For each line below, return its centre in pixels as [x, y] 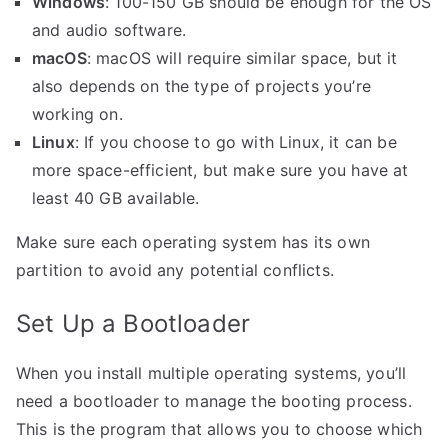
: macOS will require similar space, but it [242, 58]
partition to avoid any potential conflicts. [175, 270]
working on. [77, 114]
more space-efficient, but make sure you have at [220, 170]
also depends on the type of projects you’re [201, 86]
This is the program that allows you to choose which [219, 429]
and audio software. [109, 30]
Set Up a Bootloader [133, 323]
